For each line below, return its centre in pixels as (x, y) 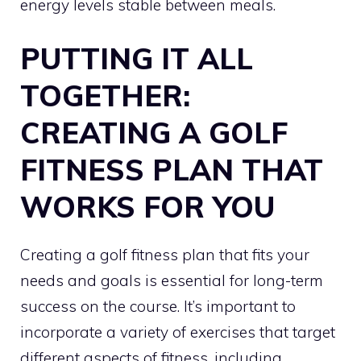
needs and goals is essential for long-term (172, 281)
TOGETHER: (105, 96)
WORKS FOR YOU (147, 207)
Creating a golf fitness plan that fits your (165, 255)
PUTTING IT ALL (137, 59)
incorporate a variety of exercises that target (178, 332)
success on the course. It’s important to (158, 307)
